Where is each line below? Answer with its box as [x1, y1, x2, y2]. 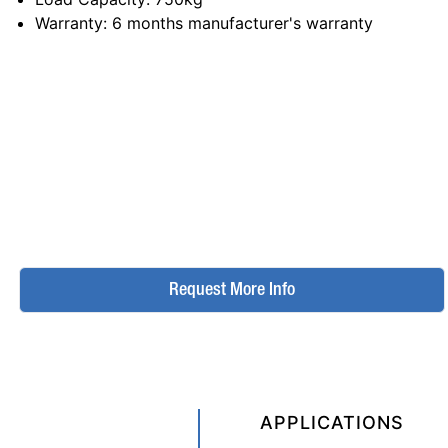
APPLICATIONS [260, 412, 404, 433]
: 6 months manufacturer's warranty [102, 13, 373, 33]
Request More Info [168, 282, 295, 298]
